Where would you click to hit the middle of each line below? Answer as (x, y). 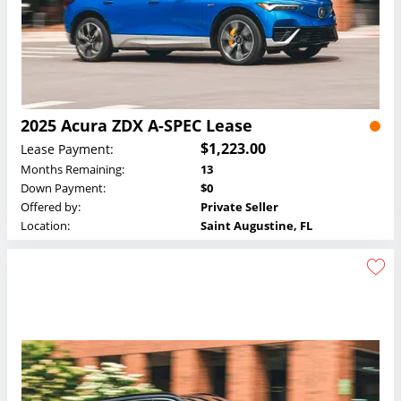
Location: (45, 226)
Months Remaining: (73, 170)
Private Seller (239, 207)
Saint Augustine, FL (256, 226)
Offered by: (51, 207)
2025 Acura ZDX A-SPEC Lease (137, 126)
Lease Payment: (67, 149)
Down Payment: (63, 188)
